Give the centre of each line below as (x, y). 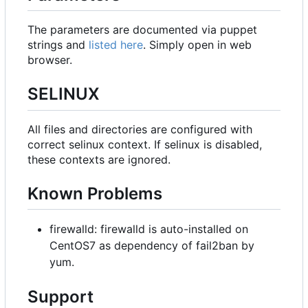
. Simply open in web (197, 45)
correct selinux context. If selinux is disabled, (145, 144)
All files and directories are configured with (140, 129)
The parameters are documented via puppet (142, 30)
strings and (58, 45)
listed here (116, 45)
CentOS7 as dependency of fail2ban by (152, 245)
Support (60, 296)
